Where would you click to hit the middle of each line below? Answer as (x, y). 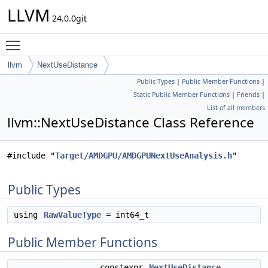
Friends (248, 95)
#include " (31, 156)
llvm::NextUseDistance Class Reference (131, 122)
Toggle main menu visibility (82, 40)
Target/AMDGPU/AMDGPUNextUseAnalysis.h (144, 156)
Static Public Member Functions (182, 95)
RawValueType (72, 215)
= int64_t (125, 215)
